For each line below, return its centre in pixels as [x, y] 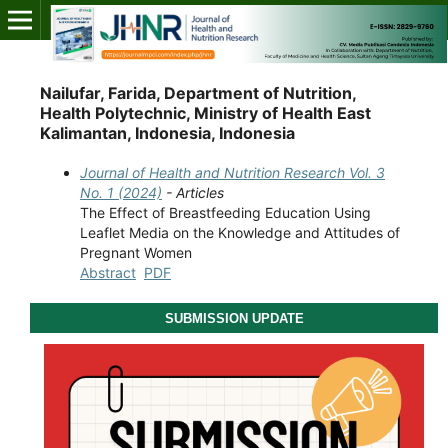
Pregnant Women [135, 253]
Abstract [107, 273]
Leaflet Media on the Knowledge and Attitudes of [239, 233]
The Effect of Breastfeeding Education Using [225, 213]
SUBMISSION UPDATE [234, 318]
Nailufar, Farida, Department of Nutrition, [197, 93]
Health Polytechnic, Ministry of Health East [205, 113]
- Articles [192, 193]
